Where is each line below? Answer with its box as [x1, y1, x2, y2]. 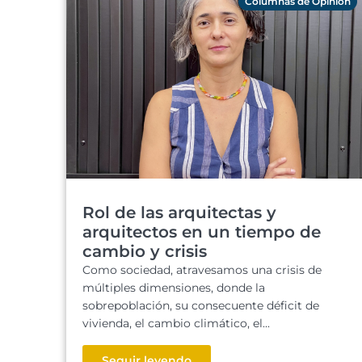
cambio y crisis [82, 242, 207, 261]
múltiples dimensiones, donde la [82, 280, 265, 295]
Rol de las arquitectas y [82, 203, 276, 222]
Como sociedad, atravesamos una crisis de [82, 263, 322, 277]
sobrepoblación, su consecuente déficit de [82, 298, 319, 313]
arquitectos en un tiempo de [82, 222, 321, 242]
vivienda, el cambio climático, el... [82, 316, 270, 330]
